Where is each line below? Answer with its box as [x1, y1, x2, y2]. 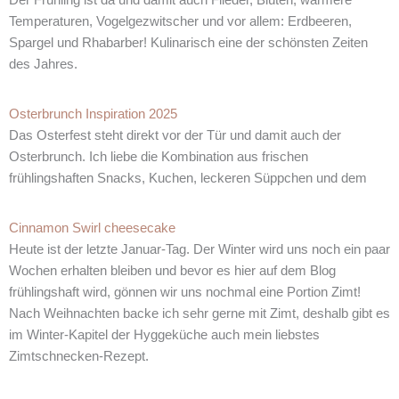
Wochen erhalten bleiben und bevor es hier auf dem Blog [9, 264, 336, 279]
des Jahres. [9, 57, 77, 72]
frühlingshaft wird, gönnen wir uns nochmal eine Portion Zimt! [9, 285, 361, 300]
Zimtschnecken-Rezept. [9, 349, 149, 364]
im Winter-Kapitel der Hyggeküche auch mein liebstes [9, 328, 320, 343]
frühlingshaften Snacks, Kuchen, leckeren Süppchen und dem [9, 171, 367, 186]
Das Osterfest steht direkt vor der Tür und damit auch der [9, 128, 341, 143]
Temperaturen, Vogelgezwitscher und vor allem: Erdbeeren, [9, 14, 352, 29]
